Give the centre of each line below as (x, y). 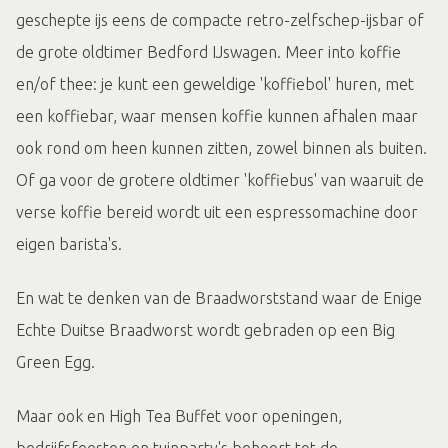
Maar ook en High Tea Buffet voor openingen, (179, 416)
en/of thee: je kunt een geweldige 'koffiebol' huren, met (215, 84)
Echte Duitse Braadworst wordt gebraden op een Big (205, 330)
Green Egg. (55, 362)
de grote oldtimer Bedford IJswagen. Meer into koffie (208, 52)
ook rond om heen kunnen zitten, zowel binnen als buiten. (221, 148)
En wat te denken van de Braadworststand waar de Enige (219, 298)
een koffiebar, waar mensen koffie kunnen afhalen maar (217, 116)
